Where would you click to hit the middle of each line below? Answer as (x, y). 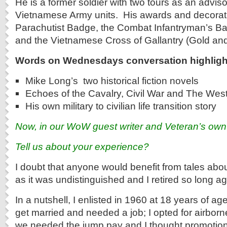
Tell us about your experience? (82, 146)
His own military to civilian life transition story (121, 106)
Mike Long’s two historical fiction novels (112, 81)
